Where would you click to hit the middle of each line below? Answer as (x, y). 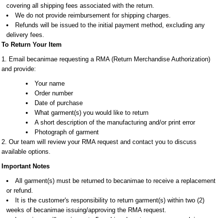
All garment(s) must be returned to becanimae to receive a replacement (115, 181)
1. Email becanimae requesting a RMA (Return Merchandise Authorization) (106, 59)
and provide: (19, 69)
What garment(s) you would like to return (91, 113)
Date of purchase (59, 103)
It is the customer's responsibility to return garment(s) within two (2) (110, 200)
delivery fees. (25, 35)
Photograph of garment (67, 132)
